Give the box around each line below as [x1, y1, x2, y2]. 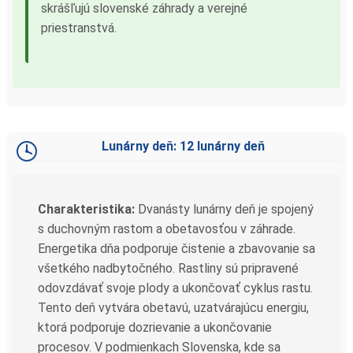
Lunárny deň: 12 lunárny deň [101, 138, 265, 154]
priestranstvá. [41, 20, 117, 35]
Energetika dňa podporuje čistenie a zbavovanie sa [38, 240, 315, 256]
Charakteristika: [38, 201, 135, 217]
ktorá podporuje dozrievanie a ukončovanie [38, 319, 272, 335]
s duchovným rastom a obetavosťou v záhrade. [38, 221, 295, 236]
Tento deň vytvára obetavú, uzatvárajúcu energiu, [38, 299, 309, 315]
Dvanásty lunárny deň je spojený [135, 201, 314, 217]
